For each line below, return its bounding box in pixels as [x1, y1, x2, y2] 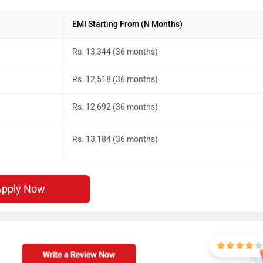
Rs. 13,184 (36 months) [72, 134, 158, 144]
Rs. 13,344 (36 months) [72, 46, 158, 57]
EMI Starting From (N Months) [72, 19, 183, 29]
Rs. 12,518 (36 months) [72, 74, 158, 85]
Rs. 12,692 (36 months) [72, 102, 158, 112]
